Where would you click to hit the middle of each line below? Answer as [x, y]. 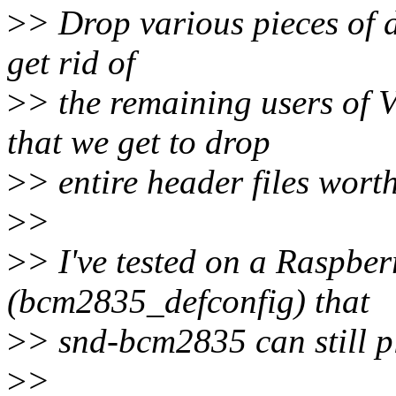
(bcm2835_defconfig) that [188, 301]
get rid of [71, 63]
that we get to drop [139, 142]
